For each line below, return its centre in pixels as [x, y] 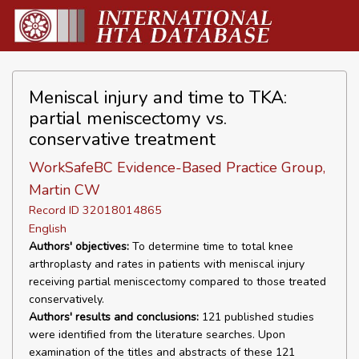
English [48, 228]
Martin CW [65, 190]
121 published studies [256, 317]
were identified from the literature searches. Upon [157, 335]
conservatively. [67, 299]
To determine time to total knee [211, 246]
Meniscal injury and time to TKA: [158, 97]
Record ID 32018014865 [95, 210]
